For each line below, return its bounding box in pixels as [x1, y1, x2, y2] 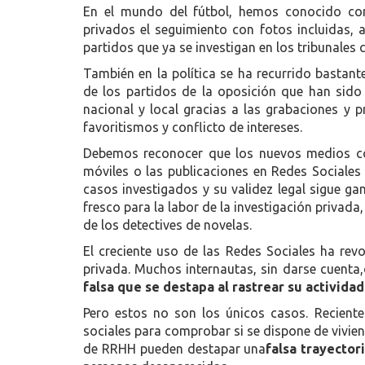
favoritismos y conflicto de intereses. [83, 120, 302, 134]
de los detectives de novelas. [83, 218, 252, 232]
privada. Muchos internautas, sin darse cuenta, [83, 262, 363, 276]
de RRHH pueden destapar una [83, 341, 266, 356]
